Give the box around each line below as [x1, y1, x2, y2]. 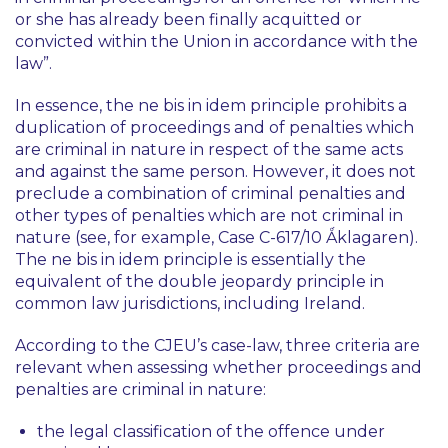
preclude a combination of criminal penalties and [15, 184, 406, 203]
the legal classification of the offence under [37, 422, 385, 441]
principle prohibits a [246, 96, 407, 115]
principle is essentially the [159, 250, 366, 269]
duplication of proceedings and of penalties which [15, 118, 414, 137]
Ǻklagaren [326, 228, 409, 247]
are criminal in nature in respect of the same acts [15, 140, 403, 159]
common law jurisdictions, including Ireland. [15, 294, 369, 313]
